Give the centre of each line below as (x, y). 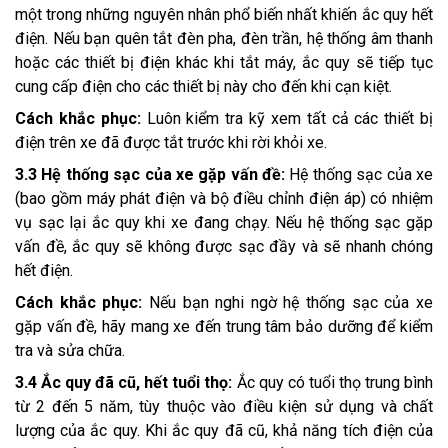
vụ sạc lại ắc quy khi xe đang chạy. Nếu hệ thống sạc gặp (224, 222)
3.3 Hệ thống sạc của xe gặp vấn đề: (152, 174)
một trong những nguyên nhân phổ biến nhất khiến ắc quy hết (224, 14)
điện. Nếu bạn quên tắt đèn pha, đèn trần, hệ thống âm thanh (224, 38)
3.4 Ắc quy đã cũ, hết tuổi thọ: (126, 382)
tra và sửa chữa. (70, 350)
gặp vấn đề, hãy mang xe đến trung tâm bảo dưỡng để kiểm (224, 326)
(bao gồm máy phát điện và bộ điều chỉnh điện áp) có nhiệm (224, 198)
